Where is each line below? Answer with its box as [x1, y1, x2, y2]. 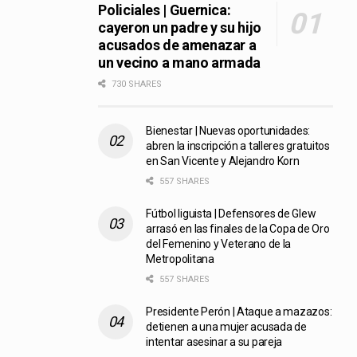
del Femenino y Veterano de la [146, 237, 292, 251]
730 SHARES [109, 79, 163, 90]
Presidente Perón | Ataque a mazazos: [146, 305, 332, 319]
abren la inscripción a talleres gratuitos [146, 139, 330, 153]
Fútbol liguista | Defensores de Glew [146, 207, 316, 221]
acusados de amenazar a [98, 37, 257, 54]
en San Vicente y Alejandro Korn [146, 155, 300, 168]
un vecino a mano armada [98, 54, 261, 72]
